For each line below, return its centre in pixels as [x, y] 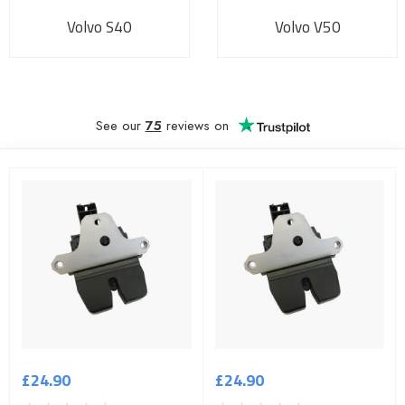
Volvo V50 [307, 27]
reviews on [195, 125]
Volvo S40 [99, 27]
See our [120, 125]
